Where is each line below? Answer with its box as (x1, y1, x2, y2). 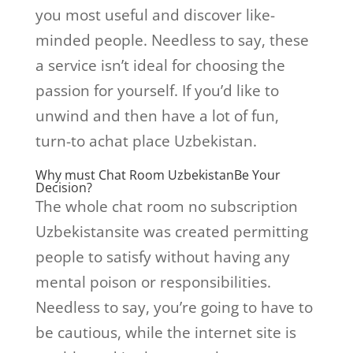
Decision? (35, 179, 92, 197)
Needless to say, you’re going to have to (35, 297, 313, 318)
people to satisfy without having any (35, 247, 290, 268)
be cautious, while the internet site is (35, 322, 296, 344)
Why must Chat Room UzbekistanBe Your (35, 166, 281, 184)
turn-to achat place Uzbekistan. (35, 131, 257, 152)
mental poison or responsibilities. (35, 272, 271, 293)
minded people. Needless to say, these (35, 30, 309, 51)
